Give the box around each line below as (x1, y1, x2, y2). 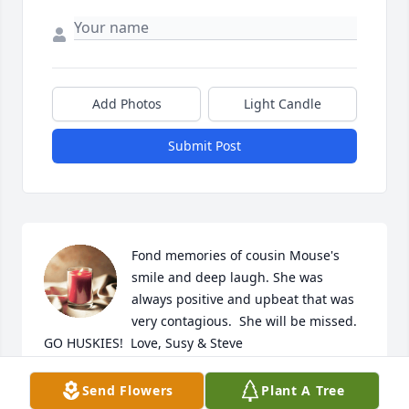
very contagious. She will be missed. (131, 311, 357, 330)
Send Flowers (81, 382, 174, 399)
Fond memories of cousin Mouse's (131, 246, 340, 264)
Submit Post (168, 136, 241, 154)
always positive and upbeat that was (131, 289, 354, 308)
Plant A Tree (261, 382, 345, 399)
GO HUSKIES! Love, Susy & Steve (44, 333, 243, 351)
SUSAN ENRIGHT (44, 375, 148, 393)
